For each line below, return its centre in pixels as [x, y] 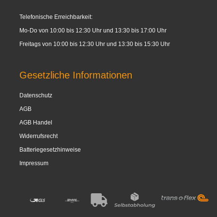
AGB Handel [36, 123]
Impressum [34, 163]
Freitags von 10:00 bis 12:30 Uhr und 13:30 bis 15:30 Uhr [95, 44]
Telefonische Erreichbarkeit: [56, 17]
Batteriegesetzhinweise [50, 150]
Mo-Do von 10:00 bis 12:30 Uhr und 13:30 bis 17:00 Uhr [93, 31]
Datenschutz [36, 96]
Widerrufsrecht [39, 136]
